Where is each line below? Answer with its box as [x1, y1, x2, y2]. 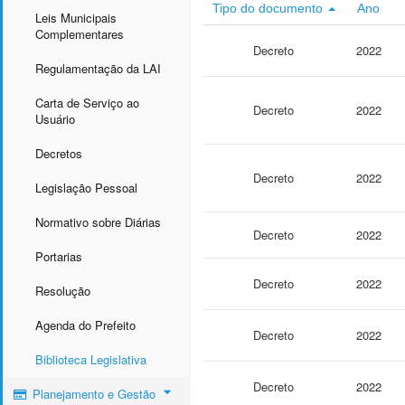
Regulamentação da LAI [35, 59, 161, 77]
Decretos [35, 144, 82, 162]
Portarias [35, 247, 82, 265]
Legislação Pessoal [35, 178, 137, 196]
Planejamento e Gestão [33, 384, 155, 402]
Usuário [35, 109, 75, 127]
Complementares [35, 24, 124, 42]
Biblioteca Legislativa [35, 350, 146, 368]
